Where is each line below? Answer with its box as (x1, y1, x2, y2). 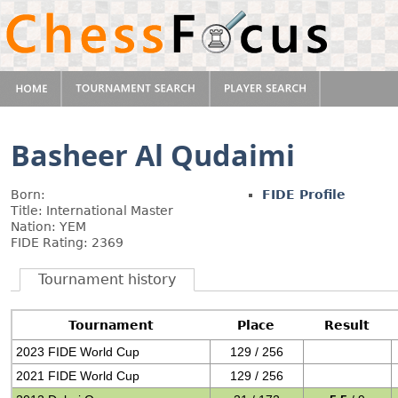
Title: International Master (11, 203, 173, 218)
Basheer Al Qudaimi (11, 135, 295, 174)
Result (324, 318, 370, 332)
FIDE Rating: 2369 (11, 235, 123, 250)
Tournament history (38, 271, 176, 288)
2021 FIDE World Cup (16, 369, 140, 383)
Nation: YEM (11, 219, 86, 234)
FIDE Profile (262, 187, 346, 202)
